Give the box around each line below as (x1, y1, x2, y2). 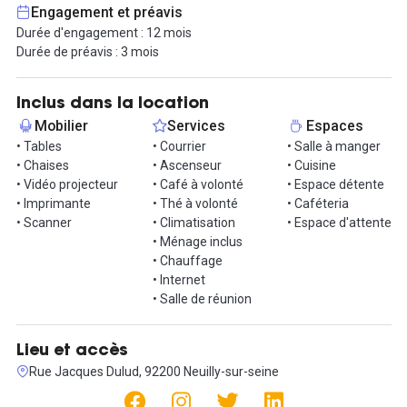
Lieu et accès (15, 342, 128, 360)
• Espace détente (286, 176, 384, 192)
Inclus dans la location (15, 95, 209, 113)
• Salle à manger (286, 138, 381, 154)
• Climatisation (153, 214, 235, 230)
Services (167, 116, 225, 134)
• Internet (153, 272, 205, 287)
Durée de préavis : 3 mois (15, 44, 159, 59)
